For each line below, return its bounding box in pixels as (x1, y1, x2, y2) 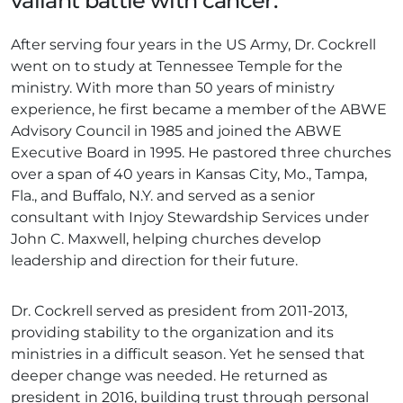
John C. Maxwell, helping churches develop (11, 230, 321, 248)
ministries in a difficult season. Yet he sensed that (11, 345, 365, 363)
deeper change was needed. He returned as (11, 367, 327, 385)
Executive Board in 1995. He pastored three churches (11, 144, 391, 162)
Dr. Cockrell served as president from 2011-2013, (11, 302, 347, 320)
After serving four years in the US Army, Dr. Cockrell (11, 36, 376, 54)
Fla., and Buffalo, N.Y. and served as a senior (11, 187, 315, 205)
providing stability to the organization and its (11, 324, 334, 342)
